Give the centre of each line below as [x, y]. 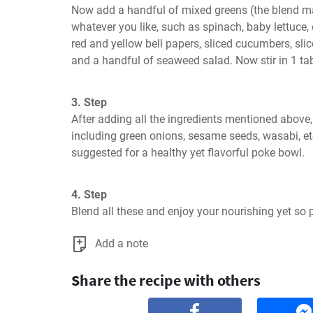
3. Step [89, 102]
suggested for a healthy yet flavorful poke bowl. [188, 153]
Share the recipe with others [166, 280]
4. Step [89, 195]
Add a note [122, 243]
